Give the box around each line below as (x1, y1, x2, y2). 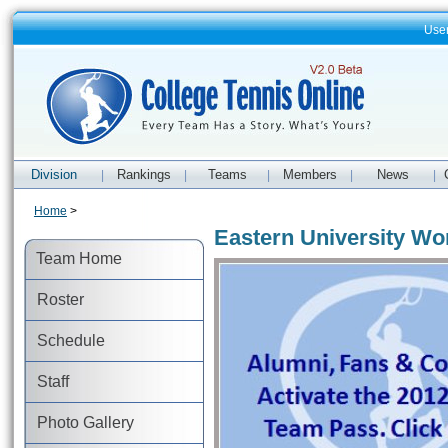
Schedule (24, 332, 105, 349)
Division (31, 167, 77, 182)
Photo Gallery (24, 414, 134, 431)
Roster (24, 291, 84, 308)
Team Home (23, 250, 122, 267)
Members (283, 167, 338, 182)
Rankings (117, 167, 172, 182)
